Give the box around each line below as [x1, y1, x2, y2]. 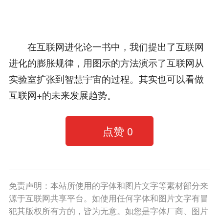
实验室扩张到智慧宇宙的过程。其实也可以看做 [8, 72, 204, 85]
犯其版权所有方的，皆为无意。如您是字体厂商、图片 [8, 204, 208, 217]
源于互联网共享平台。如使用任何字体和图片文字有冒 [8, 192, 208, 204]
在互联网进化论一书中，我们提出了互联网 [8, 40, 204, 53]
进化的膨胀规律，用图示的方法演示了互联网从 [8, 56, 204, 69]
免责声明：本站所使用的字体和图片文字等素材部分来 [8, 179, 208, 191]
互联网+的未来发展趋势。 [8, 88, 116, 101]
